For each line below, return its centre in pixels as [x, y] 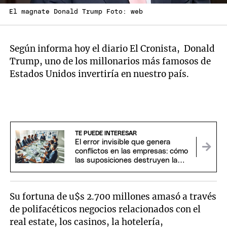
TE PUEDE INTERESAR [106, 133]
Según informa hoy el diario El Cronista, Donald [112, 48]
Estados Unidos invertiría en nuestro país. [100, 74]
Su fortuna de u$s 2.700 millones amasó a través [113, 196]
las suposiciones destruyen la [126, 160]
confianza [91, 169]
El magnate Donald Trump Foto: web [76, 12]
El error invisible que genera [122, 142]
